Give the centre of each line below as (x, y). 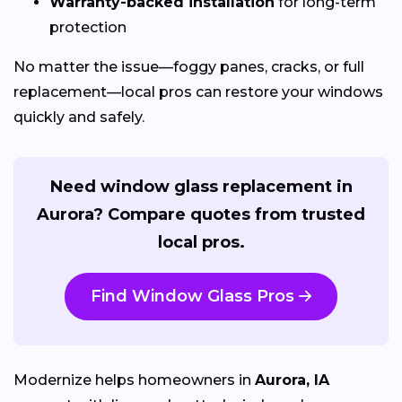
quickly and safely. (79, 118)
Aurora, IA (292, 380)
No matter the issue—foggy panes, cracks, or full (189, 67)
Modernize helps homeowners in (134, 380)
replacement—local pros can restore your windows (198, 92)
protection (88, 28)
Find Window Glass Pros (192, 297)
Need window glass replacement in (201, 187)
